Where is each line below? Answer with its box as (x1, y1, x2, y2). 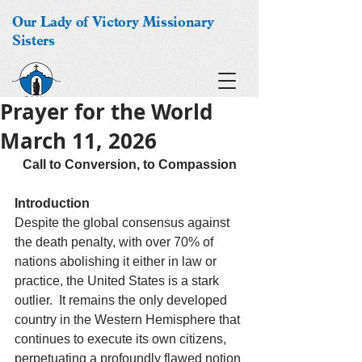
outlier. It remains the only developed (15, 293, 230, 307)
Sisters (12, 32, 55, 48)
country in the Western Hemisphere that (15, 313, 243, 326)
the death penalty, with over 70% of (15, 235, 217, 249)
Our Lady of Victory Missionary (12, 13, 214, 30)
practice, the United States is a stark (15, 274, 222, 288)
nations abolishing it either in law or (15, 255, 220, 268)
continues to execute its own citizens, (15, 332, 229, 346)
